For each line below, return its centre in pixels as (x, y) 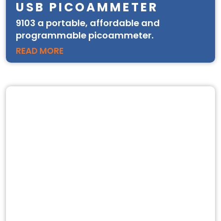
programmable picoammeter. (85, 35)
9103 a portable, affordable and (88, 23)
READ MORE (40, 51)
